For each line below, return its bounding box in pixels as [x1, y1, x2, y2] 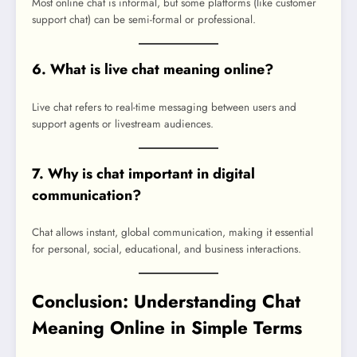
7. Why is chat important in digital [32, 163, 255, 184]
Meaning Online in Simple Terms [32, 315, 302, 341]
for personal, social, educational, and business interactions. [32, 241, 301, 257]
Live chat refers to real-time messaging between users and [32, 99, 296, 115]
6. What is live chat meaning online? [32, 59, 273, 80]
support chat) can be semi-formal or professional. [32, 11, 256, 27]
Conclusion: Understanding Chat [32, 288, 300, 315]
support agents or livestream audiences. [32, 116, 214, 131]
